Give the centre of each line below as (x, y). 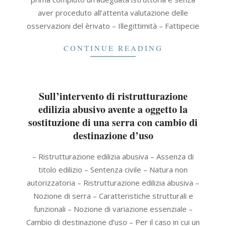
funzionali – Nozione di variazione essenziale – (113, 209)
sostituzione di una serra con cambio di (113, 122)
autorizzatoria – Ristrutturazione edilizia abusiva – (113, 183)
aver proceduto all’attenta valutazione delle (113, 13)
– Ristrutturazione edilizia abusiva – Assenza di (113, 156)
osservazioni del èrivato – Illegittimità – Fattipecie (113, 26)
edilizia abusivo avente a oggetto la (113, 109)
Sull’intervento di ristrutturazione (113, 96)
